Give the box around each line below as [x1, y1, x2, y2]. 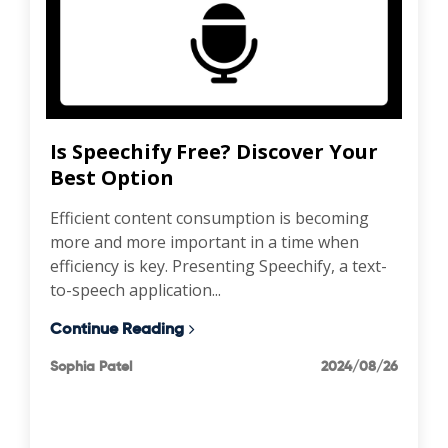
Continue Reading [50, 317, 184, 339]
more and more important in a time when [50, 230, 359, 253]
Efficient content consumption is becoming [50, 206, 369, 229]
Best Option [50, 163, 174, 191]
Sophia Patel [50, 356, 132, 375]
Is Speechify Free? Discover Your [50, 137, 378, 165]
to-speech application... [50, 278, 221, 301]
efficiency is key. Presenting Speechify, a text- [50, 254, 387, 277]
